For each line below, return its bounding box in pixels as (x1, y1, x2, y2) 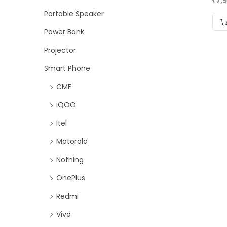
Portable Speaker (44, 8, 104, 19)
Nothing (56, 154, 84, 165)
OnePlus (56, 172, 85, 183)
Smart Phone (44, 63, 90, 73)
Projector (44, 45, 76, 55)
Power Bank (44, 26, 84, 37)
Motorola (56, 136, 88, 146)
